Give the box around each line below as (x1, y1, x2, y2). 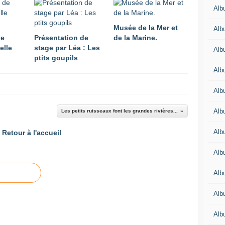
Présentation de (34, 34, 88, 42)
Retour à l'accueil (2, 129, 61, 137)
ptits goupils (34, 54, 78, 62)
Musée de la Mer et (114, 24, 178, 32)
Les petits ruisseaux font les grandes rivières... (61, 108, 178, 114)
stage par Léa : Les (34, 44, 100, 52)
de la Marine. (114, 34, 157, 42)
